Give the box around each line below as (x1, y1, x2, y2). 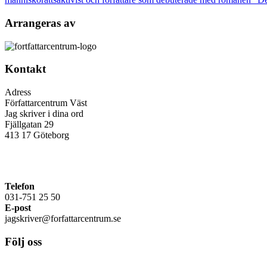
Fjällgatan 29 (5, 119, 54, 130)
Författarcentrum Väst (5, 98, 87, 108)
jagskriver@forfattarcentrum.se (5, 213, 121, 224)
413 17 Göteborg (5, 130, 69, 141)
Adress (5, 87, 31, 98)
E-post (5, 203, 31, 213)
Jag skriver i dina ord (5, 108, 83, 119)
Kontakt (5, 63, 46, 76)
